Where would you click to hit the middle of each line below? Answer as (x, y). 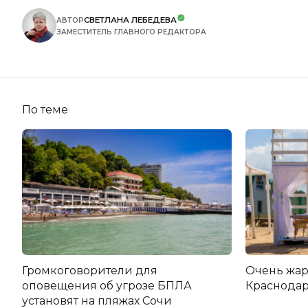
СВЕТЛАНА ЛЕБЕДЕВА (130, 20)
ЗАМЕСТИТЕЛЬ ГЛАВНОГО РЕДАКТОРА (131, 32)
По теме (45, 109)
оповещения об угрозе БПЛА (107, 285)
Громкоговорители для (90, 270)
